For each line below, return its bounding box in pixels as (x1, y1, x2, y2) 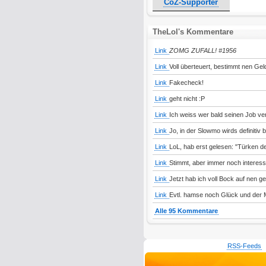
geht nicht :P (169, 95, 205, 102)
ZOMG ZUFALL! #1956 (169, 47, 236, 54)
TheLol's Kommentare (152, 27, 233, 36)
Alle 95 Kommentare (154, 207, 218, 214)
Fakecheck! (169, 79, 204, 86)
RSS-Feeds (227, 242, 261, 249)
